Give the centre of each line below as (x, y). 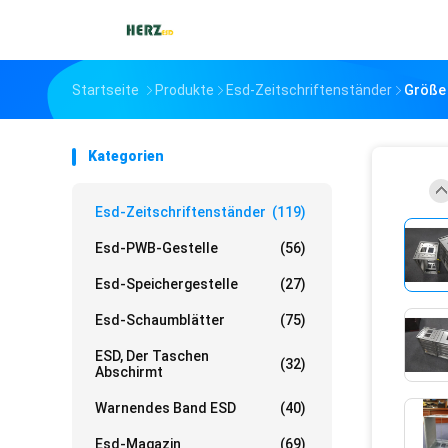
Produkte (184, 90)
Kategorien (126, 156)
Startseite (105, 90)
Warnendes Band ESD (165, 408)
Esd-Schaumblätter (160, 320)
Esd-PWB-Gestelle (156, 248)
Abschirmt (129, 372)
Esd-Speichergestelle (166, 284)
